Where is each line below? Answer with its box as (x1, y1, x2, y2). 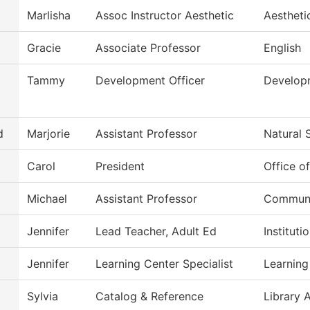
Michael (27, 192, 67, 206)
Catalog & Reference (95, 289, 203, 304)
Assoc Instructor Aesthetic (95, 8, 234, 23)
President (95, 159, 145, 174)
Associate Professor (95, 41, 201, 55)
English (264, 41, 301, 55)
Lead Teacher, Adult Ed (95, 224, 217, 239)
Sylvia (27, 289, 58, 304)
